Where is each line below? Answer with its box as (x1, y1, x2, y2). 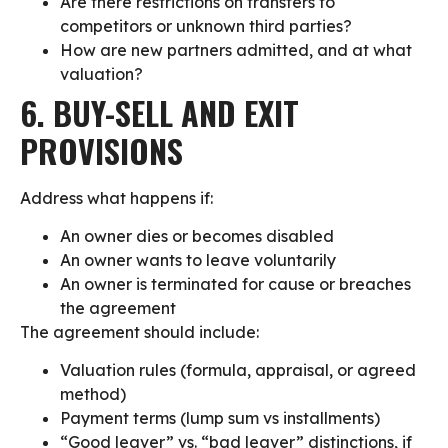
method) (60, 384, 126, 405)
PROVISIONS (20, 126, 191, 174)
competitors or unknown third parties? (60, 15, 352, 36)
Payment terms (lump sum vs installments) (60, 408, 380, 429)
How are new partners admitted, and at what (60, 39, 412, 60)
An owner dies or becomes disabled (60, 225, 334, 246)
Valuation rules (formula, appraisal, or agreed (60, 360, 416, 381)
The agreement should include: (20, 321, 259, 342)
